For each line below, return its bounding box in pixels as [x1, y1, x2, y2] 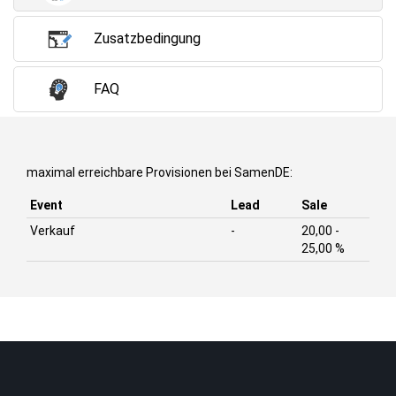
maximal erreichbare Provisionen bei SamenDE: [27, 165, 293, 179]
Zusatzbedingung [94, 30, 201, 47]
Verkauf [30, 224, 75, 238]
